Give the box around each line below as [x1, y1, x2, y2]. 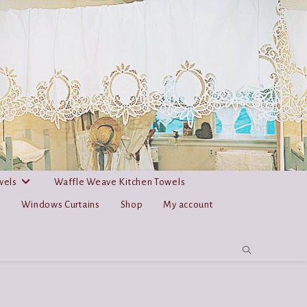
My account [163, 199, 213, 210]
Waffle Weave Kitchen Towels [54, 176, 186, 187]
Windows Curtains [21, 199, 100, 210]
